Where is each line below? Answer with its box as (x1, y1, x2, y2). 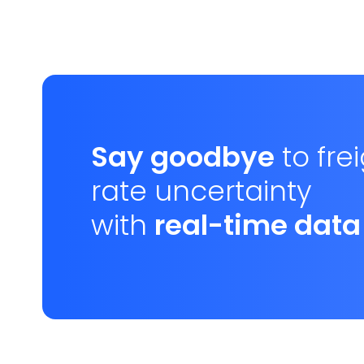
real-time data (154, 205, 361, 245)
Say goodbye (91, 136, 275, 176)
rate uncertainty (91, 171, 312, 210)
